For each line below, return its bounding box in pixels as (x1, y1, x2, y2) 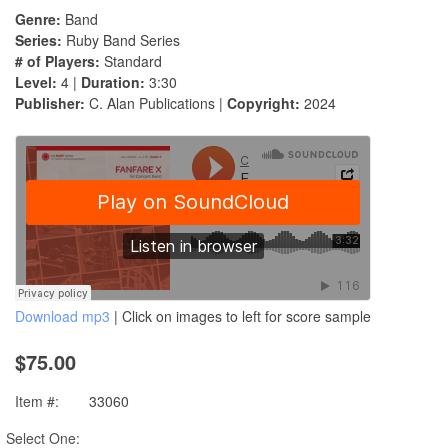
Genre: (15, 9, 61, 30)
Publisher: (15, 93, 85, 114)
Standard (100, 51, 162, 72)
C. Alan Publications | (85, 93, 227, 114)
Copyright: (227, 93, 300, 114)
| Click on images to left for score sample (110, 306, 371, 327)
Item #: (15, 391, 59, 412)
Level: (15, 72, 57, 93)
